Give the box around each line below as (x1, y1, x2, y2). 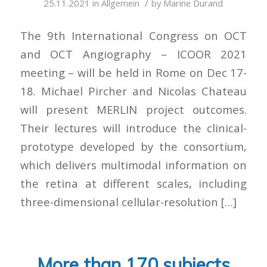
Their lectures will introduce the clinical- (20, 120, 247, 136)
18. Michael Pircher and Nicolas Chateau (20, 83, 247, 99)
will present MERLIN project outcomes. (20, 102, 247, 117)
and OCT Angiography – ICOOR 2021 (20, 46, 247, 62)
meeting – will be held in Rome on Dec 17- (20, 65, 247, 80)
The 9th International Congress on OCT (20, 28, 247, 44)
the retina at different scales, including (20, 176, 247, 191)
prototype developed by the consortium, (20, 139, 247, 154)
